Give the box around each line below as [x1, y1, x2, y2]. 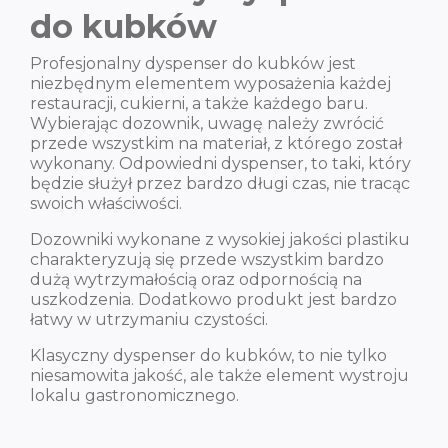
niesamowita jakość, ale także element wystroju [30, 366, 409, 385]
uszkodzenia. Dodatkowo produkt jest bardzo [30, 290, 397, 309]
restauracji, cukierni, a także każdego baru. [30, 94, 368, 113]
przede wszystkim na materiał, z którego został [30, 134, 402, 153]
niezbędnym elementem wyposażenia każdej [30, 74, 391, 93]
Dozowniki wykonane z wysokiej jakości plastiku [30, 230, 410, 249]
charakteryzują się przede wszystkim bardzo [30, 250, 384, 269]
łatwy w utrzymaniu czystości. [30, 310, 272, 329]
